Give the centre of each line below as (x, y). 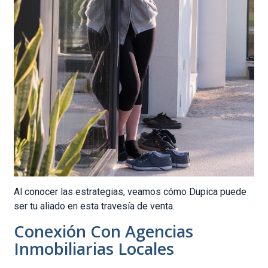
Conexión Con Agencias (104, 231)
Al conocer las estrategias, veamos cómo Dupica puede (130, 192)
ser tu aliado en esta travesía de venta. (95, 206)
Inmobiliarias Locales (94, 248)
